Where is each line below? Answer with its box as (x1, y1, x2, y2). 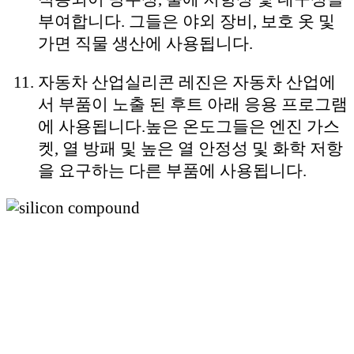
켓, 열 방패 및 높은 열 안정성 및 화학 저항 (38, 138, 343, 158)
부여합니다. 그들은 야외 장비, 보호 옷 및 (38, 11, 335, 31)
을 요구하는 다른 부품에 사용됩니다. (38, 160, 307, 180)
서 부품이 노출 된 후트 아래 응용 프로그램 (38, 94, 348, 114)
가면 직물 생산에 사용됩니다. (38, 33, 253, 53)
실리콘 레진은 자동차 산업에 (125, 72, 336, 92)
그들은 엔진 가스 (216, 116, 340, 136)
